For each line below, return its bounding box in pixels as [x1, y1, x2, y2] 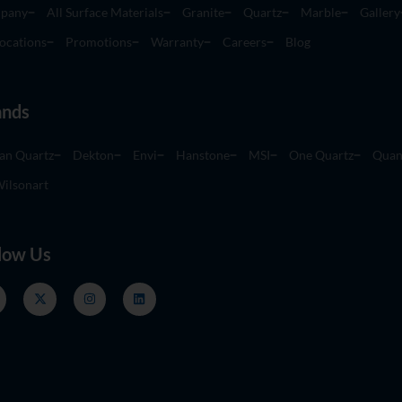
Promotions [66, 34, 132, 50]
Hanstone [176, 147, 230, 163]
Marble [301, 4, 341, 21]
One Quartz [289, 147, 354, 163]
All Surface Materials [47, 4, 163, 21]
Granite [182, 4, 224, 21]
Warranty [151, 34, 204, 50]
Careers [223, 34, 267, 50]
